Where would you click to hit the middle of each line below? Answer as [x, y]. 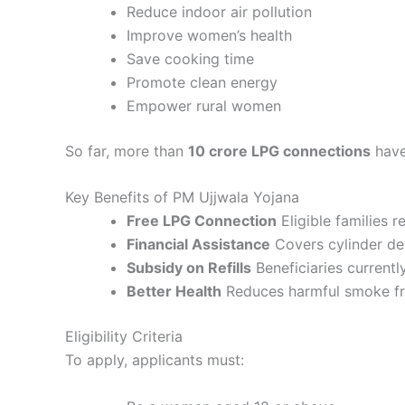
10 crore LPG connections [279, 151]
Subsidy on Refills [189, 268]
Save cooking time [190, 58]
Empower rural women [204, 105]
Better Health [174, 292]
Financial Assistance [198, 245]
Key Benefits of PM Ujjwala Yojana [182, 198]
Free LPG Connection [202, 221]
